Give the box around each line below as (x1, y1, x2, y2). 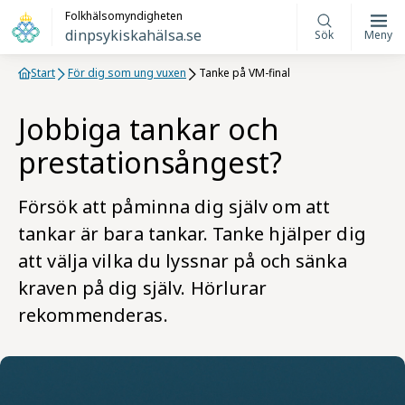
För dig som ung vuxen (68, 65, 186, 80)
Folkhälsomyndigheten (65, 8, 184, 24)
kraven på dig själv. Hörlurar (18, 276, 268, 300)
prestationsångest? (18, 143, 282, 182)
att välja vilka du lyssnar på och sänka (18, 249, 347, 273)
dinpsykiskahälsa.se (65, 25, 202, 45)
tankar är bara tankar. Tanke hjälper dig (18, 221, 366, 246)
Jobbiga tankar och (18, 109, 279, 148)
